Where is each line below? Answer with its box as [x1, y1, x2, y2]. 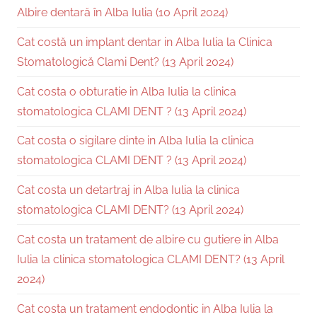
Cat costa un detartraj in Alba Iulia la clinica [17, 183, 240, 197]
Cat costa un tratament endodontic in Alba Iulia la [17, 301, 273, 316]
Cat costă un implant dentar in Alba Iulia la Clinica [17, 35, 272, 49]
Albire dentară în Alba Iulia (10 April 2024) [17, 5, 228, 19]
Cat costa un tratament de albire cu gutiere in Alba [17, 232, 279, 246]
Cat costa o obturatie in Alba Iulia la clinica [17, 84, 236, 98]
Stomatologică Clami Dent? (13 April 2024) [17, 54, 234, 69]
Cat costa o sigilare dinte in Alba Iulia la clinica [17, 134, 254, 148]
